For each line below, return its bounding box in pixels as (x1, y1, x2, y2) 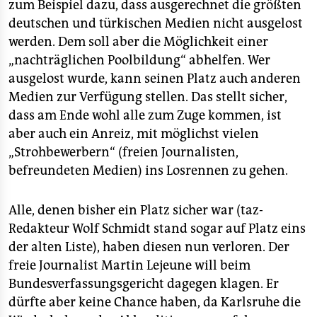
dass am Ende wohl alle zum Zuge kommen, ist (8, 108, 282, 123)
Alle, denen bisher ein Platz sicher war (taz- (8, 202, 263, 218)
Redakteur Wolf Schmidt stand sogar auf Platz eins (8, 221, 306, 236)
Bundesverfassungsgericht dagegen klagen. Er (8, 276, 279, 292)
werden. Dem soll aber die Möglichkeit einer (8, 34, 268, 50)
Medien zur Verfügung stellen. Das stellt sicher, (8, 89, 287, 105)
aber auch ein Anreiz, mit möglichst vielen (8, 126, 259, 142)
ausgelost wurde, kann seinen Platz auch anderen (8, 71, 301, 86)
